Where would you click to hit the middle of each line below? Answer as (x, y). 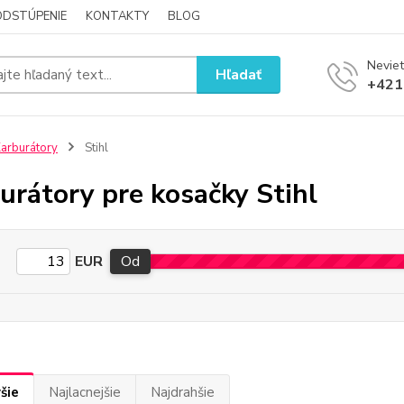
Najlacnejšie (84, 392)
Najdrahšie (182, 392)
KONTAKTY (117, 16)
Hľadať (239, 74)
